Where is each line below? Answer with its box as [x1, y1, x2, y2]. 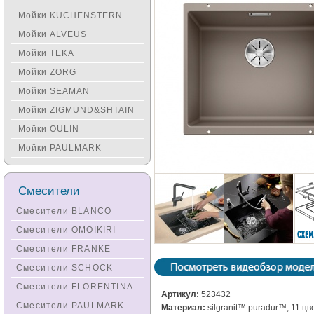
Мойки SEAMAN [18, 86, 90, 96]
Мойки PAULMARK [18, 143, 102, 153]
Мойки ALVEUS [18, 29, 87, 39]
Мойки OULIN [18, 124, 79, 134]
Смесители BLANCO [16, 206, 112, 216]
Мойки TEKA [18, 48, 74, 58]
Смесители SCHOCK [16, 263, 114, 273]
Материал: [161, 302, 205, 313]
